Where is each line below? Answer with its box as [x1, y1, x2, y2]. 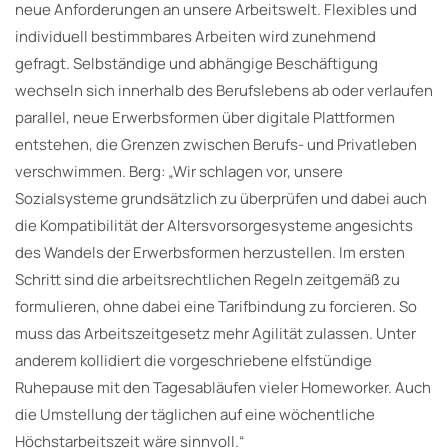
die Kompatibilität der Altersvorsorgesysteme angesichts [15, 214, 413, 236]
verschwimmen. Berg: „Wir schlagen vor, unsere [15, 160, 343, 182]
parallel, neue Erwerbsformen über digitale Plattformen [15, 106, 395, 128]
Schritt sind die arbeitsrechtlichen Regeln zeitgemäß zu [15, 268, 400, 290]
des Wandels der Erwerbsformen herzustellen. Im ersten [15, 241, 405, 263]
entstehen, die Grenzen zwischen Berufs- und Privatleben [15, 133, 417, 155]
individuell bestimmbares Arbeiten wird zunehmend [15, 25, 376, 47]
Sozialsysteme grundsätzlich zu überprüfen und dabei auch [15, 187, 427, 209]
